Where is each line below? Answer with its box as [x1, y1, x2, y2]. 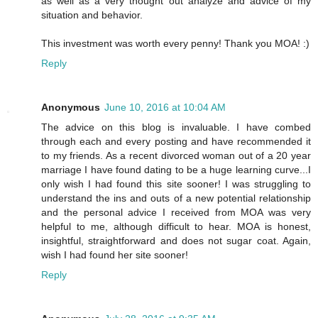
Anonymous [41, 101, 100, 113]
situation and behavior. [41, 9, 143, 21]
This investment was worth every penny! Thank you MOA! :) [41, 37, 309, 49]
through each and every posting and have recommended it [41, 135, 311, 147]
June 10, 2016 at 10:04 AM [104, 101, 226, 113]
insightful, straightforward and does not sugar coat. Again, [41, 234, 311, 246]
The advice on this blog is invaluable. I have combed [41, 121, 311, 133]
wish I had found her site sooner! [41, 248, 188, 261]
